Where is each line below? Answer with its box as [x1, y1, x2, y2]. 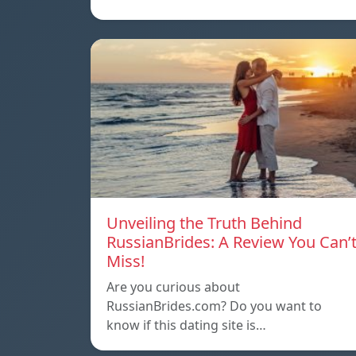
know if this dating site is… [106, 316, 266, 335]
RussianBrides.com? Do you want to [106, 297, 322, 315]
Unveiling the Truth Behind [106, 212, 302, 234]
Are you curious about [106, 278, 240, 296]
